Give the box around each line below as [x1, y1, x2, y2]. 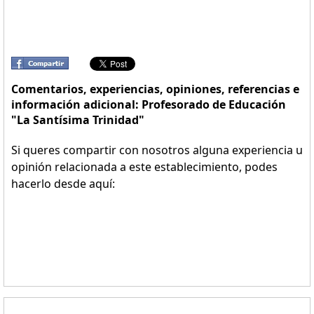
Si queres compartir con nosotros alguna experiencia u [11, 142, 303, 158]
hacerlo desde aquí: [11, 176, 115, 191]
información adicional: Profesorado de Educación [11, 97, 286, 112]
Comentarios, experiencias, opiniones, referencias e [11, 81, 299, 97]
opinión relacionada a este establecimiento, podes [11, 159, 278, 175]
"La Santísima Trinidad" [11, 112, 144, 128]
